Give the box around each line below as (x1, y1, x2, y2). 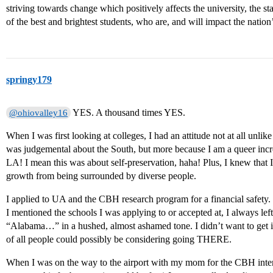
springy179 (6, 74, 52, 85)
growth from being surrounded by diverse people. (6, 171, 196, 182)
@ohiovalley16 (9, 108, 68, 118)
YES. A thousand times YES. (71, 107, 186, 118)
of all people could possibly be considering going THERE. (6, 234, 232, 245)
